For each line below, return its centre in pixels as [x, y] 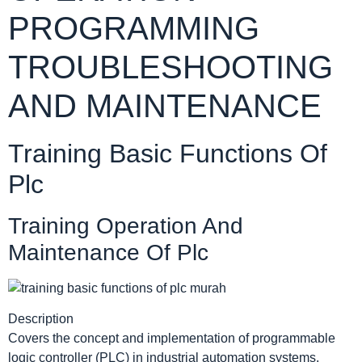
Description [41, 319]
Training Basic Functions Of [168, 153]
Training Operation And [126, 225]
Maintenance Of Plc [108, 252]
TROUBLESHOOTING [170, 67]
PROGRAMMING [134, 28]
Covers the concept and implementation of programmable [172, 339]
